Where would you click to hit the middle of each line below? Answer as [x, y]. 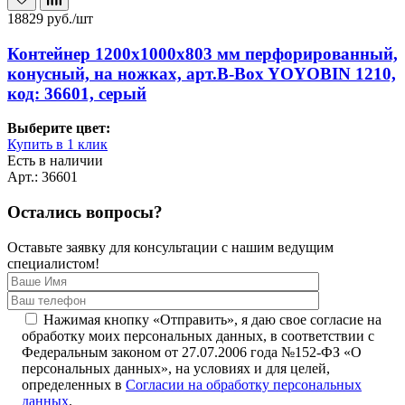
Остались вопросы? [85, 212]
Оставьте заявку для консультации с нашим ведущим [170, 247]
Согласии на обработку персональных [244, 384]
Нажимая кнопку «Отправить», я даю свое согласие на [212, 319]
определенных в [74, 384]
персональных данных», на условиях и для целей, [176, 368]
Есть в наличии [55, 161]
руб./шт [70, 18]
